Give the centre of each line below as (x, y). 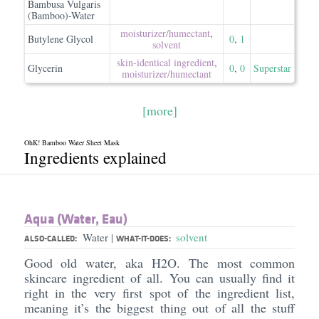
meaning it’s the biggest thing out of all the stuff (159, 308)
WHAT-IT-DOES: (144, 238)
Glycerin (45, 68)
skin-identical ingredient (165, 62)
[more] (159, 110)
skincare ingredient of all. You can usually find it (159, 278)
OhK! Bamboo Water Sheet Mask (72, 142)
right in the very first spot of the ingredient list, (159, 293)
